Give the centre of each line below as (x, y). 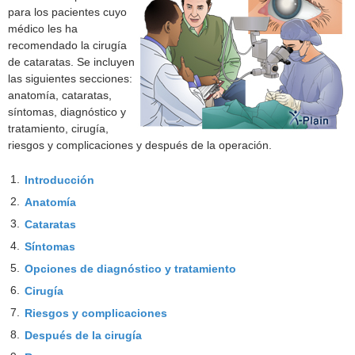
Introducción (59, 180)
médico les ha (43, 28)
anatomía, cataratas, (60, 95)
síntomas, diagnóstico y (67, 111)
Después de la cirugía (83, 336)
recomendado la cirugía (67, 45)
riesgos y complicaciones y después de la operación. (140, 145)
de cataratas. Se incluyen (71, 61)
